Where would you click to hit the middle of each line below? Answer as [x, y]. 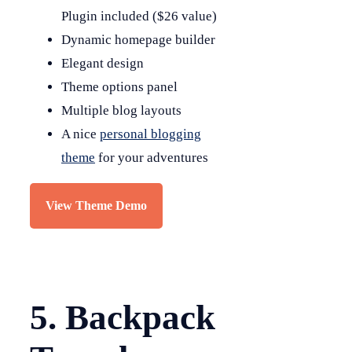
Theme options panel [119, 86]
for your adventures [152, 157]
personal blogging [150, 134]
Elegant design [103, 63]
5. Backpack [123, 317]
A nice [81, 134]
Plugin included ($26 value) [139, 16]
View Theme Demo [96, 205]
